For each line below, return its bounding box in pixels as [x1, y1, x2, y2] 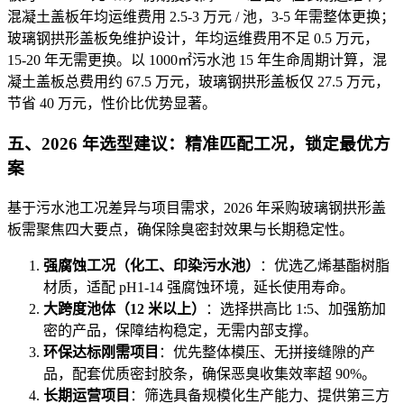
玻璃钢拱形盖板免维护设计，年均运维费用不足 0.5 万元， [7, 31, 379, 47]
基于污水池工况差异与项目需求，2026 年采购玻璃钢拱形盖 [7, 199, 386, 216]
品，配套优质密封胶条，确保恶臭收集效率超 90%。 [43, 365, 376, 381]
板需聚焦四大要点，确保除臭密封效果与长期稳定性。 [7, 221, 353, 237]
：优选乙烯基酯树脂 [260, 257, 390, 273]
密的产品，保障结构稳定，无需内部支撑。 [43, 322, 317, 338]
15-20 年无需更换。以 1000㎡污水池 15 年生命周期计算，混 [7, 52, 387, 69]
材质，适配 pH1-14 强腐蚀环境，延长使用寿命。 [43, 279, 354, 295]
